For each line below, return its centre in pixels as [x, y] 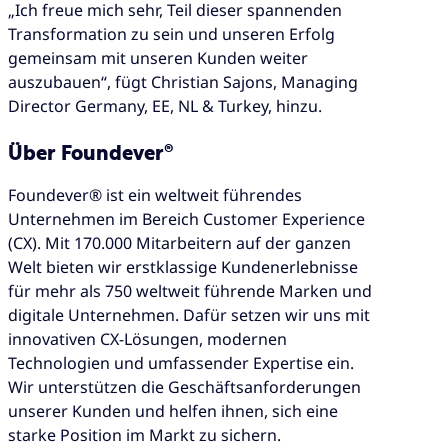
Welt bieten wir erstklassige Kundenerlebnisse [183, 266]
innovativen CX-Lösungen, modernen [147, 338]
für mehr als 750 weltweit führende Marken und [190, 290]
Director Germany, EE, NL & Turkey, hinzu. [165, 105]
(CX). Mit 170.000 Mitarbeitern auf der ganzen [179, 242]
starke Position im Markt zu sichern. [144, 434]
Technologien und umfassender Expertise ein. [181, 362]
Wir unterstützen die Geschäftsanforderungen [184, 386]
